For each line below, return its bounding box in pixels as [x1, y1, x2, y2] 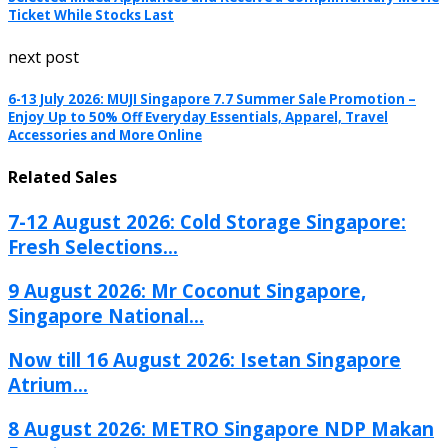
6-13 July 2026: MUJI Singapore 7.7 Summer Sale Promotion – [8, 89, 416, 108]
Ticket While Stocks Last [8, 5, 174, 24]
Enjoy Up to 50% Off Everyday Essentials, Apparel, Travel [8, 107, 388, 126]
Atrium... [8, 371, 88, 397]
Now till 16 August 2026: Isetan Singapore [8, 346, 401, 372]
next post [8, 45, 79, 68]
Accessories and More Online [8, 125, 202, 144]
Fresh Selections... [8, 234, 178, 260]
